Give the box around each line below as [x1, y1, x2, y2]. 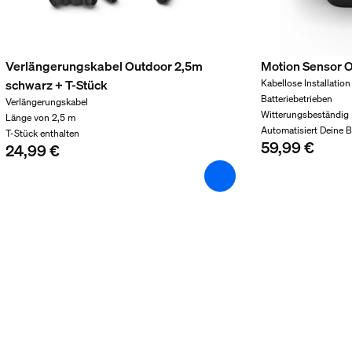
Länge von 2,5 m [5, 112, 75, 124]
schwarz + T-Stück [5, 76, 108, 94]
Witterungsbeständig [261, 108, 350, 121]
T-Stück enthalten [5, 127, 79, 140]
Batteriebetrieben [261, 93, 333, 105]
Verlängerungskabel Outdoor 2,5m [5, 57, 203, 75]
